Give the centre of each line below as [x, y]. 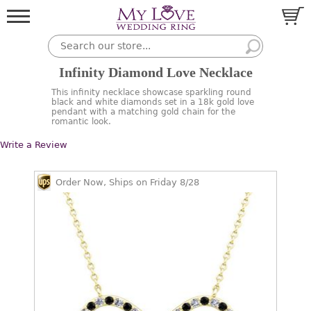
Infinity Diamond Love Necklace [155, 72]
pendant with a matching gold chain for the [143, 112]
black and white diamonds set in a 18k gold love [153, 102]
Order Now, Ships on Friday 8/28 [127, 182]
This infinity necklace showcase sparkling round [151, 92]
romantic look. [81, 121]
